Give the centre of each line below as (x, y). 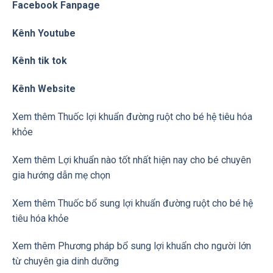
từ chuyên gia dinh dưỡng (66, 261)
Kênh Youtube (44, 33)
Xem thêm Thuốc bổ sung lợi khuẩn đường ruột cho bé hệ (133, 203)
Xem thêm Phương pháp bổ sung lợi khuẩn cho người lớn (132, 246)
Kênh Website (44, 89)
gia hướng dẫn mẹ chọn (61, 175)
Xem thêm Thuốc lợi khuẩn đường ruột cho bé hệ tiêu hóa (132, 117)
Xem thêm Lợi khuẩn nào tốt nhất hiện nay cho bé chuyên (132, 160)
